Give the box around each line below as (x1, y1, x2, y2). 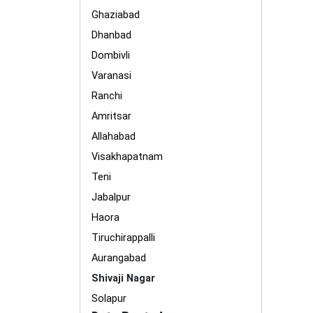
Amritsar (92, 110, 131, 122)
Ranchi (92, 90, 122, 102)
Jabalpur (92, 191, 131, 203)
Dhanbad (92, 29, 131, 41)
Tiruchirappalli (92, 232, 155, 244)
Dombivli (92, 50, 130, 61)
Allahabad (92, 131, 136, 143)
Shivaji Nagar (92, 272, 155, 284)
